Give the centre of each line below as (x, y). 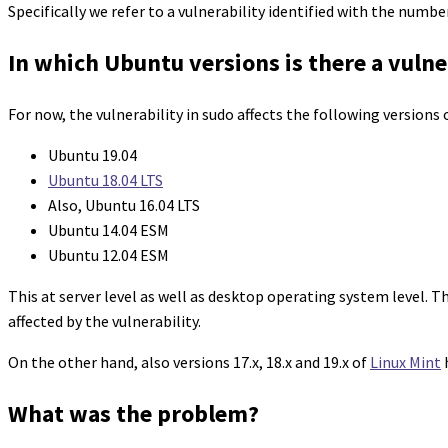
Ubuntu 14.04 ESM (108, 229)
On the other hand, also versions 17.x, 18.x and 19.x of (189, 361)
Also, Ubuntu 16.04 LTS (124, 204)
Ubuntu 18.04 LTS (105, 179)
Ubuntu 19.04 (92, 154)
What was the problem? (133, 413)
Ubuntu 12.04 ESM (108, 254)
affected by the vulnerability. (104, 320)
